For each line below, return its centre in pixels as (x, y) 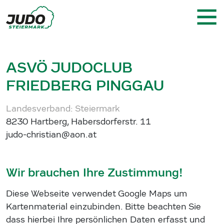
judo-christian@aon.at (51, 134)
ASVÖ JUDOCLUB (69, 67)
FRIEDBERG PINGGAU (85, 85)
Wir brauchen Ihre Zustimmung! (94, 172)
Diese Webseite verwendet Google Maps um (96, 193)
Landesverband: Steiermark (63, 108)
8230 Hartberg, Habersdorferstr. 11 (78, 121)
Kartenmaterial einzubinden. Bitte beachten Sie (103, 206)
